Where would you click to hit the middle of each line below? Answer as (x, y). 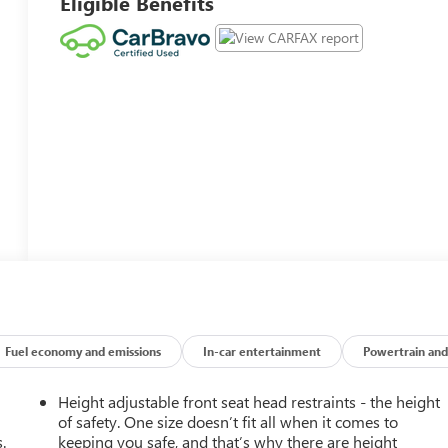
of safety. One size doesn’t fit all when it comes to (228, 422)
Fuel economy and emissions (83, 351)
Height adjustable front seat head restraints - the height (249, 402)
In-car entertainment (262, 351)
